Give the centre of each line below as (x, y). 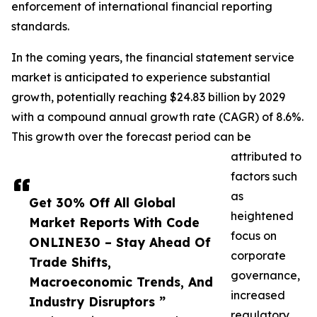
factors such (264, 177)
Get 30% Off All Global (102, 203)
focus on (254, 236)
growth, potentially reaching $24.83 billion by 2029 (148, 97)
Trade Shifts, (70, 262)
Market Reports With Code (114, 223)
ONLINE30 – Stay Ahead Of (120, 242)
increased (258, 295)
